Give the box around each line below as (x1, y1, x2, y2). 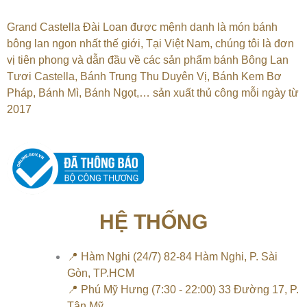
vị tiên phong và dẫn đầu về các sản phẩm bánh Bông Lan (7, 54, 288, 66)
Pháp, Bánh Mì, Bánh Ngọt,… (7, 87, 153, 99)
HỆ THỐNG (99, 210, 208, 233)
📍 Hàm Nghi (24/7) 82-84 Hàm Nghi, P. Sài (67, 251, 278, 262)
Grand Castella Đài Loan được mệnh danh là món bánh (7, 21, 278, 33)
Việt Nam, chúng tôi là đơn (162, 38, 294, 49)
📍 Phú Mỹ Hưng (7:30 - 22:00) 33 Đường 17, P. (67, 284, 299, 295)
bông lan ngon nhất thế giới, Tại (7, 38, 162, 49)
